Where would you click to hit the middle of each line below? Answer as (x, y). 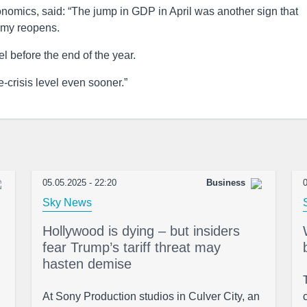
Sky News (67, 202)
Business (226, 183)
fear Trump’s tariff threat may (132, 247)
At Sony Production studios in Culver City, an (151, 296)
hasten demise (87, 264)
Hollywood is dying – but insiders (141, 231)
